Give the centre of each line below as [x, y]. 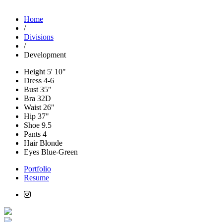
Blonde [50, 143]
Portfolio [37, 168]
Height [34, 71]
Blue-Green [58, 152]
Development [45, 55]
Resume [36, 177]
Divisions [39, 37]
